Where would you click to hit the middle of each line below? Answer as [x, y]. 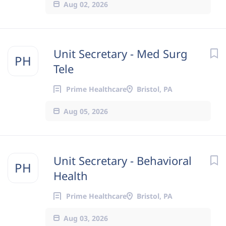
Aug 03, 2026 [86, 218]
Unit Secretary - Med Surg [121, 53]
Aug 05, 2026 [86, 111]
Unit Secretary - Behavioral [123, 160]
